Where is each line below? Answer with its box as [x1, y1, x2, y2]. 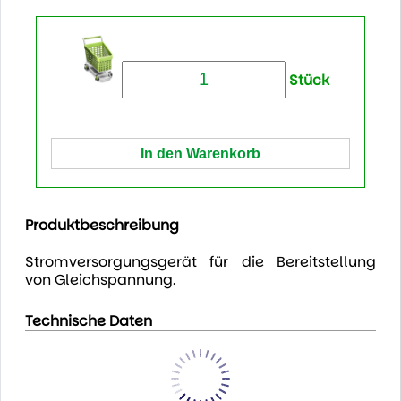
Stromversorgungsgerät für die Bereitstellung [24, 251, 377, 272]
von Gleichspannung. [24, 269, 176, 290]
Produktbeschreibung [24, 214, 179, 235]
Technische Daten [24, 310, 152, 331]
